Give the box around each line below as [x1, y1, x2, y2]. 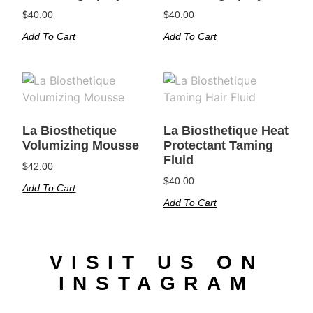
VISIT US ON [49, 252, 264, 274]
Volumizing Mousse [22, 138, 140, 153]
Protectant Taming [163, 138, 273, 153]
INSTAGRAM [58, 272, 255, 295]
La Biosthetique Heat [163, 124, 289, 138]
